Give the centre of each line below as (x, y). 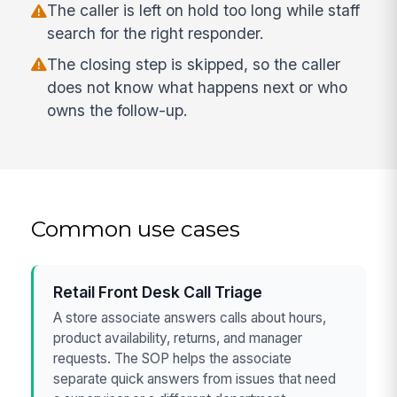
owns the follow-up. (118, 111)
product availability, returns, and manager (178, 339)
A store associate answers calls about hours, (190, 318)
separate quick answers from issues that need (195, 379)
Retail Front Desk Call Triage (158, 292)
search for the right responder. (156, 34)
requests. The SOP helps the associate (173, 359)
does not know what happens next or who (198, 88)
